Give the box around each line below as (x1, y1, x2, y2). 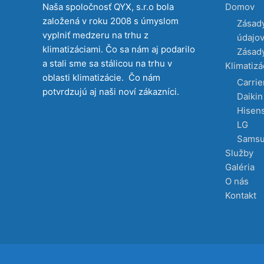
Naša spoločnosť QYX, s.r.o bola (42, 1, 174, 13)
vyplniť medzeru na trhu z (42, 29, 148, 41)
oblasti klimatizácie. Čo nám (42, 72, 160, 84)
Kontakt (225, 189, 256, 201)
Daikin (237, 90, 263, 102)
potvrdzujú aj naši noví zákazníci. (42, 86, 179, 98)
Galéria (225, 161, 255, 173)
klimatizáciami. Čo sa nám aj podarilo (42, 44, 195, 55)
